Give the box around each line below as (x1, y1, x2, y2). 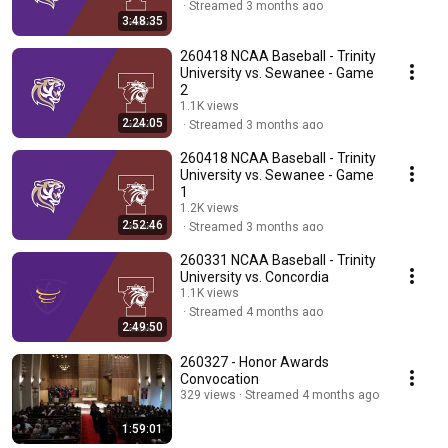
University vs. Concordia (180, 269, 329, 286)
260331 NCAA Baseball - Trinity (180, 252, 376, 269)
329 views (180, 388, 236, 403)
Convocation (180, 371, 259, 388)
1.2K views (180, 201, 239, 216)
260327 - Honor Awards (180, 354, 329, 371)
